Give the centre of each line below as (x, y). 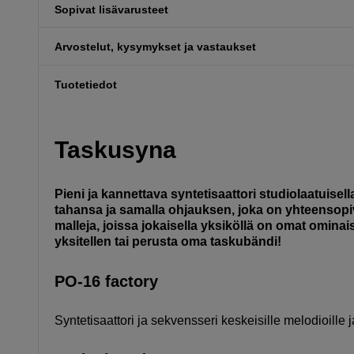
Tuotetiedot (86, 85)
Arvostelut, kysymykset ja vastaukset (155, 47)
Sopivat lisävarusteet (111, 9)
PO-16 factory (106, 281)
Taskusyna (115, 149)
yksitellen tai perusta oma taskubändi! (168, 241)
